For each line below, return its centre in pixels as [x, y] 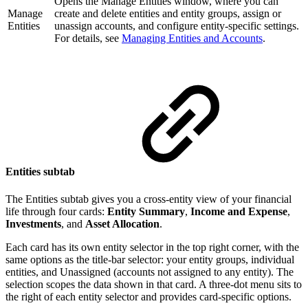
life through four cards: [56, 211]
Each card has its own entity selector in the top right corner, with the [152, 247]
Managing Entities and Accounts [192, 38]
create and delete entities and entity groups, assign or [168, 14]
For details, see [88, 38]
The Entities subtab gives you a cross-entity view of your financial [148, 199]
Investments [33, 223]
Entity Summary [146, 211]
